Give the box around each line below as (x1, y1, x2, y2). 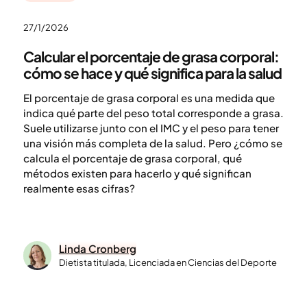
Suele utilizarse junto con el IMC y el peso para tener (23, 121, 279, 134)
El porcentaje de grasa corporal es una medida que (23, 90, 275, 104)
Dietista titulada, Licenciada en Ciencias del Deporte (58, 257, 277, 269)
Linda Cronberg (58, 242, 136, 256)
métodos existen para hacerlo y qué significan (23, 166, 251, 180)
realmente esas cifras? (23, 181, 135, 195)
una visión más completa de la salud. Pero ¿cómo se (23, 136, 282, 149)
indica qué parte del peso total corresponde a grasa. (23, 106, 284, 119)
